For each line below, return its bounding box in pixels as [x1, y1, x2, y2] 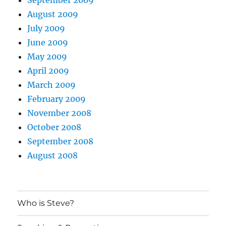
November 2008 [27, 107, 92, 118]
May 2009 [27, 51, 68, 62]
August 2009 [27, 9, 79, 19]
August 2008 [27, 150, 78, 160]
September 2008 [27, 136, 94, 146]
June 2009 [27, 37, 69, 47]
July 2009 [27, 23, 66, 33]
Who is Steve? [17, 198, 75, 208]
